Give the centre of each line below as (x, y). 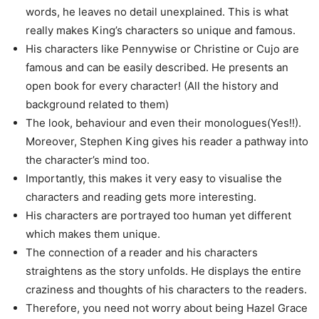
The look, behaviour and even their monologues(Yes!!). (163, 122)
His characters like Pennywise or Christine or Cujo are (162, 48)
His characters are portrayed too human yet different (158, 215)
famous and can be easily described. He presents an (157, 67)
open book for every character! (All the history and (152, 85)
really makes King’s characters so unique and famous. (161, 30)
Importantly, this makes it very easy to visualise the (154, 178)
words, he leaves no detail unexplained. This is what (157, 11)
